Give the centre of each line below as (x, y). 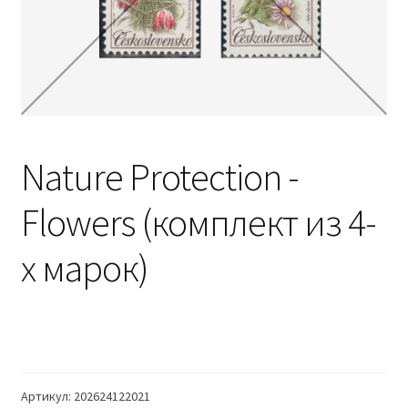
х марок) (84, 267)
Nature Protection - (159, 176)
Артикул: (47, 396)
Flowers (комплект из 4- (198, 222)
